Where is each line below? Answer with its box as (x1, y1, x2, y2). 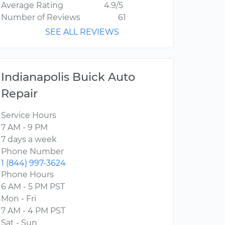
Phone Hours (1, 170, 54, 180)
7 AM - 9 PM (1, 123, 48, 133)
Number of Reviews (1, 13, 80, 23)
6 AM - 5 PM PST (1, 182, 65, 192)
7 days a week (1, 135, 57, 145)
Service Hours (1, 110, 56, 121)
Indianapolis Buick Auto (1, 70, 135, 84)
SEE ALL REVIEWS (45, 27, 119, 37)
